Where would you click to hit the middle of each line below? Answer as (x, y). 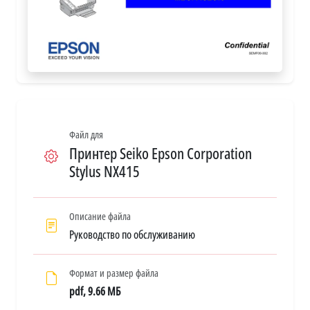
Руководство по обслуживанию (132, 234)
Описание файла (100, 216)
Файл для (86, 134)
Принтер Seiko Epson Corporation (161, 153)
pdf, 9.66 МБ (95, 291)
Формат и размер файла (114, 273)
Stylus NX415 (104, 171)
